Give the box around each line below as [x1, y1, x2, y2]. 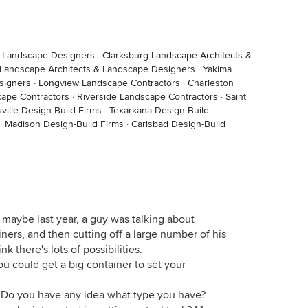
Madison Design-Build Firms [5, 118, 124, 130]
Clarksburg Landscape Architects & [102, 49, 252, 61]
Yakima [203, 63, 232, 75]
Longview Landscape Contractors [38, 77, 180, 89]
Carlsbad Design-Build [131, 118, 225, 130]
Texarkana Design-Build [109, 104, 209, 116]
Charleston [188, 77, 234, 89]
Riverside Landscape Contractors [77, 91, 218, 102]
